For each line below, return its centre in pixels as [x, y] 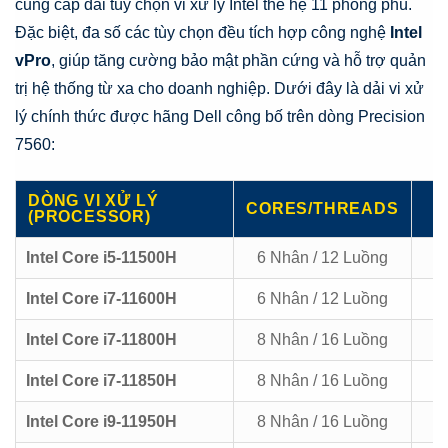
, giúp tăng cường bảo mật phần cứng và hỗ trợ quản [238, 61]
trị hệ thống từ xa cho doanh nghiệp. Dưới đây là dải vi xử [219, 89]
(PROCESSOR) [89, 217]
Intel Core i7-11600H [101, 299]
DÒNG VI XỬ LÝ [93, 201]
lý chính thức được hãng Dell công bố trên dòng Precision [220, 117]
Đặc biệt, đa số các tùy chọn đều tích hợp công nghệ [202, 33]
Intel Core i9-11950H [101, 422]
